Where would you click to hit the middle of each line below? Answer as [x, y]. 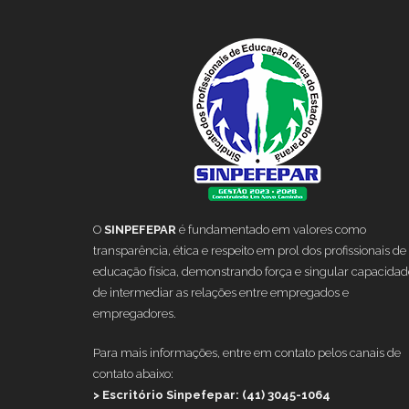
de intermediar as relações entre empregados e [221, 292]
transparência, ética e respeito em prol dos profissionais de [250, 250]
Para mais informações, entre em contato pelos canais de [247, 352]
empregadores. [135, 313]
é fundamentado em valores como [271, 229]
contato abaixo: [133, 373]
